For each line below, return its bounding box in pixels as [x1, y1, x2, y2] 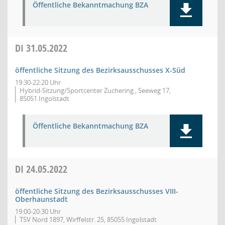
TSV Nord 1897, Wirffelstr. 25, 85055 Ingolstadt [20, 215, 157, 224]
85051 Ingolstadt [20, 94, 69, 103]
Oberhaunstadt [15, 194, 68, 204]
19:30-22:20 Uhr [15, 78, 61, 87]
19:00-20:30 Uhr [15, 207, 61, 216]
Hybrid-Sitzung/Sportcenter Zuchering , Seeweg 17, [20, 86, 171, 95]
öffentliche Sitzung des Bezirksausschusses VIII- [15, 186, 178, 196]
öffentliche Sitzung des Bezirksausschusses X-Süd [15, 65, 185, 75]
